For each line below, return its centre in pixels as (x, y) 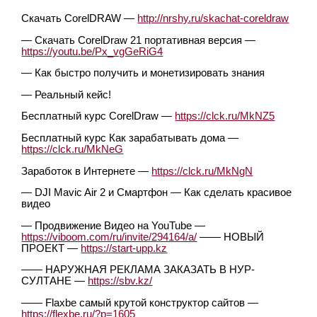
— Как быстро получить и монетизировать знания (143, 73)
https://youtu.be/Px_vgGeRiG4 (92, 51)
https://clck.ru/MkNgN (202, 171)
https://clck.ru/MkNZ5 (225, 116)
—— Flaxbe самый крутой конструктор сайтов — (140, 302)
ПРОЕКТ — (51, 248)
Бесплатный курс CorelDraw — (98, 116)
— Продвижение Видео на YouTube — (114, 225)
